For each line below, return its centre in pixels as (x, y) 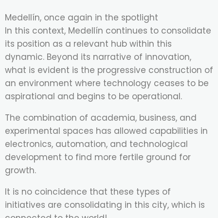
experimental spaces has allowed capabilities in (106, 131)
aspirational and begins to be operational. (93, 97)
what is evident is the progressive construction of (109, 70)
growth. (20, 171)
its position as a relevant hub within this (88, 44)
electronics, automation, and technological (96, 144)
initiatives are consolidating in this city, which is (105, 205)
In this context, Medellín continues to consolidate (108, 31)
